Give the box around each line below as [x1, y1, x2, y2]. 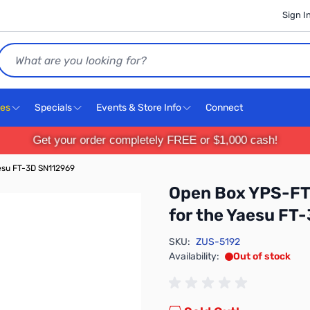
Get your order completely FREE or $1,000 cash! [29, 134, 281, 147]
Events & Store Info [96, 102, 181, 113]
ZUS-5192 [196, 236, 240, 248]
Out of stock [233, 250, 291, 262]
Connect [206, 102, 245, 113]
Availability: [169, 250, 219, 262]
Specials [35, 102, 72, 113]
